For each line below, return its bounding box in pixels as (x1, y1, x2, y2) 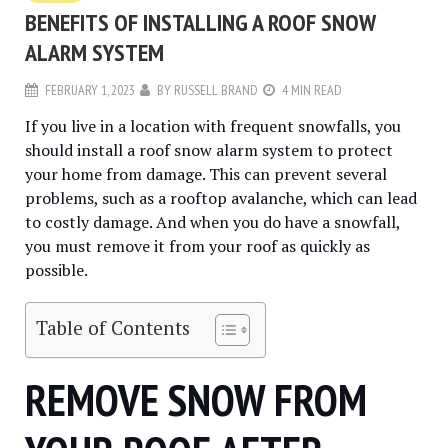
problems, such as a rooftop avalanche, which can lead (25, 186, 417, 209)
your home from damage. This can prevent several (25, 162, 387, 185)
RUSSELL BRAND (174, 80, 258, 99)
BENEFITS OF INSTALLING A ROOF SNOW (25, 6, 375, 38)
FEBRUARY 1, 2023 (45, 80, 135, 99)
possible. (25, 258, 88, 281)
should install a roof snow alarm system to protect (25, 138, 393, 161)
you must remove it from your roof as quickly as (25, 234, 370, 257)
